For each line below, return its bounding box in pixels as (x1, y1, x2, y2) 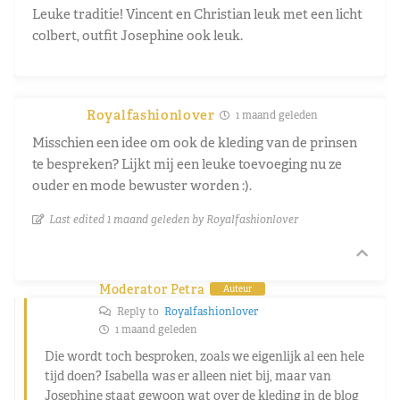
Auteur (222, 283, 252, 296)
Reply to (114, 304, 164, 319)
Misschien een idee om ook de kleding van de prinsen (32, 133, 357, 151)
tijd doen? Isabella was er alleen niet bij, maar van (45, 367, 331, 384)
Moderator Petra (99, 280, 205, 297)
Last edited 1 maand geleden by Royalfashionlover (49, 212, 298, 226)
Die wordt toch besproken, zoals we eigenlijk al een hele (45, 347, 364, 364)
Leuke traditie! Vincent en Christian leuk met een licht (32, 4, 362, 22)
